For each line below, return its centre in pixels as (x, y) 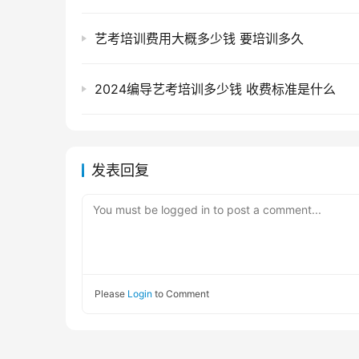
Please (111, 294)
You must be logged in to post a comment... (207, 210)
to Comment (181, 294)
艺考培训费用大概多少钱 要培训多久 (199, 39)
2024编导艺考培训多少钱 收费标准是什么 (215, 89)
